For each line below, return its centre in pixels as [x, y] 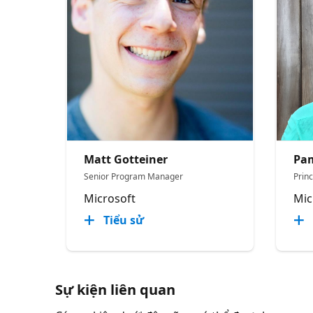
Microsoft [110, 198]
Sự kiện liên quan [116, 289]
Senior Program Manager [134, 176]
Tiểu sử [124, 220]
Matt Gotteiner [126, 159]
